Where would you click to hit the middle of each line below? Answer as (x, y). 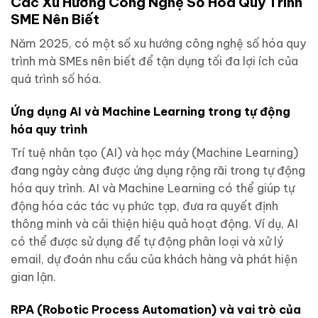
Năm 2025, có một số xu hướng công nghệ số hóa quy (158, 44)
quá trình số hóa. (56, 79)
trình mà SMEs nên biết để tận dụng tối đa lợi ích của (154, 61)
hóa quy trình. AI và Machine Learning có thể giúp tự (153, 188)
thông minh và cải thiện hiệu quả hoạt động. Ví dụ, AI (154, 223)
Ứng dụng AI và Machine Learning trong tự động (150, 111)
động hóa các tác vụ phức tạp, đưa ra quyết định (144, 205)
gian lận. (33, 276)
